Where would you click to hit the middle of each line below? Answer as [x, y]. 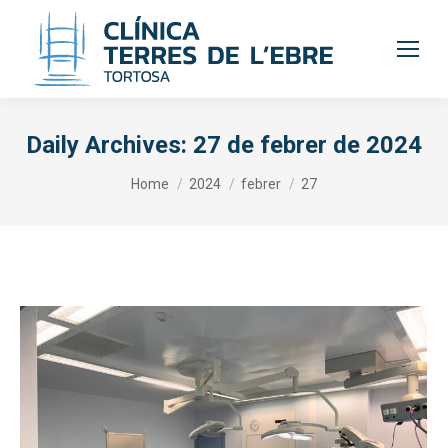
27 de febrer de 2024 [307, 145]
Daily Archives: [109, 145]
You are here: [173, 171]
